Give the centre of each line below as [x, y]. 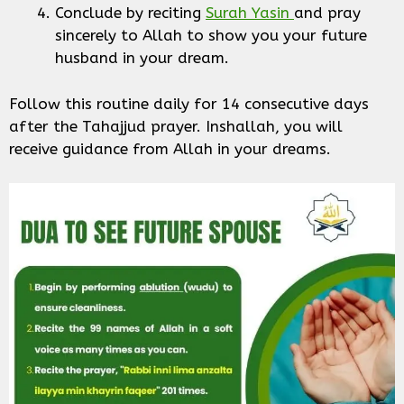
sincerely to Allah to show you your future [211, 36]
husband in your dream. [142, 58]
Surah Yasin [250, 13]
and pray [327, 13]
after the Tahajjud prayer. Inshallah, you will [176, 126]
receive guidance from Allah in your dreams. [172, 148]
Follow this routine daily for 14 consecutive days [189, 103]
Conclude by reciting [130, 13]
